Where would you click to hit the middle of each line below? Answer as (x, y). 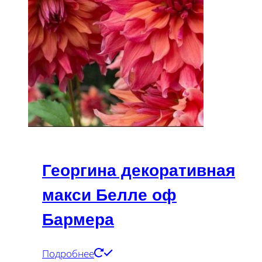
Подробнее (68, 254)
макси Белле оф (109, 195)
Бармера (78, 219)
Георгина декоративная (139, 170)
